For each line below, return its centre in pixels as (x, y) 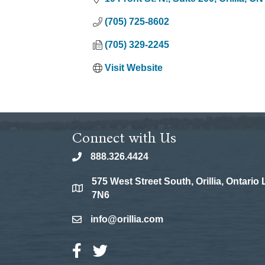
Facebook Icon (105, 250)
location (90, 190)
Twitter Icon (118, 250)
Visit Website (134, 68)
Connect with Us (124, 138)
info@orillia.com (127, 219)
